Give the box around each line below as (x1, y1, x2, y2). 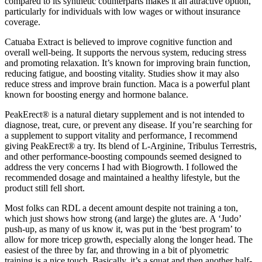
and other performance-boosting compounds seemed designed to (5, 151, 242, 161)
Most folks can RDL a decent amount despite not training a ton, (5, 202, 238, 213)
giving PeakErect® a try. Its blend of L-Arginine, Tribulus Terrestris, (5, 140, 257, 151)
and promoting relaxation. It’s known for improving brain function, (5, 57, 250, 68)
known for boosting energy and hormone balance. (5, 89, 188, 99)
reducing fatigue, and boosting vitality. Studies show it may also (5, 68, 239, 78)
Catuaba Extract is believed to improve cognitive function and (5, 36, 232, 47)
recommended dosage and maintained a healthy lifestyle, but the (5, 172, 240, 182)
